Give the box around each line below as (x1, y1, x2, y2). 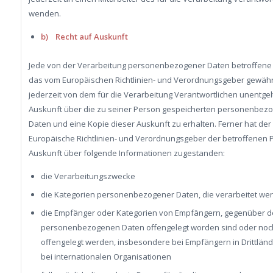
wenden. (28, 7, 61, 19)
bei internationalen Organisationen (40, 250, 171, 262)
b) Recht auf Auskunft (40, 30, 128, 42)
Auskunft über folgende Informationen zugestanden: (28, 147, 225, 158)
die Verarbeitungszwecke (40, 170, 135, 182)
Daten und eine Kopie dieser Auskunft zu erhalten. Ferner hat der (28, 118, 271, 129)
